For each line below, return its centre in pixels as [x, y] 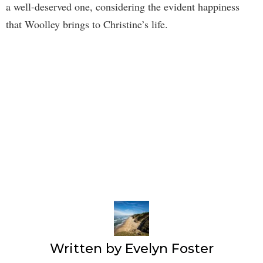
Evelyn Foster [169, 249]
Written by [87, 249]
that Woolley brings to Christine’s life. [87, 24]
